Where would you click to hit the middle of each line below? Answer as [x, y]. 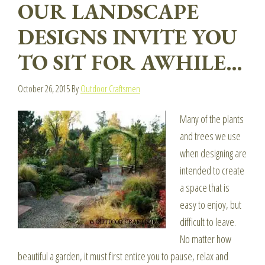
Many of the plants [212, 119]
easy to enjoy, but [211, 205]
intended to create [212, 170]
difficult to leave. [208, 222]
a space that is [205, 188]
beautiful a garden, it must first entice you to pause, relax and [123, 256]
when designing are [213, 153]
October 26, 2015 [44, 89]
